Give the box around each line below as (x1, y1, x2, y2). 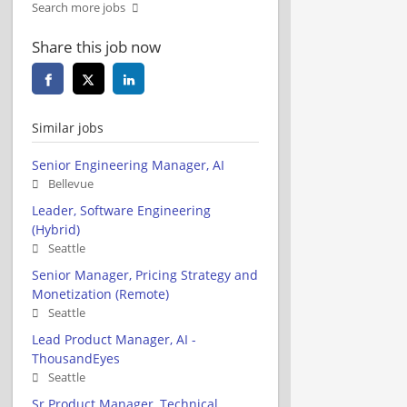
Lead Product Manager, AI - (32, 330, 196, 348)
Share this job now (32, 35, 161, 57)
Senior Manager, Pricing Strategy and (32, 265, 258, 283)
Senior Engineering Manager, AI (32, 155, 224, 174)
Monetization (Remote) (32, 284, 169, 303)
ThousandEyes (32, 349, 120, 367)
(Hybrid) (32, 220, 80, 238)
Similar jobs (32, 118, 104, 136)
